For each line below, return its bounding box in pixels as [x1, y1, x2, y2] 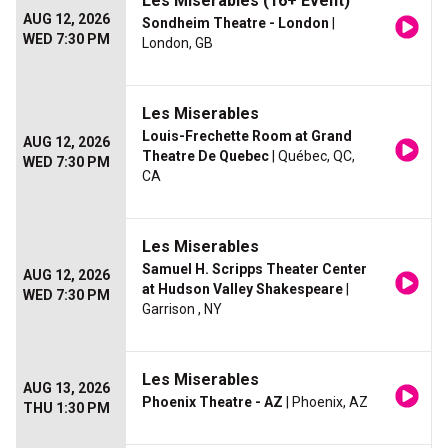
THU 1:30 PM [23, 400, 110, 417]
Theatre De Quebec [142, 148, 269, 165]
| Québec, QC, [269, 148, 355, 165]
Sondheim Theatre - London [142, 15, 329, 32]
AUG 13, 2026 [23, 380, 110, 397]
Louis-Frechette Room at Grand [142, 128, 352, 145]
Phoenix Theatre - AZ [142, 394, 283, 411]
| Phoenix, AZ [283, 394, 368, 411]
